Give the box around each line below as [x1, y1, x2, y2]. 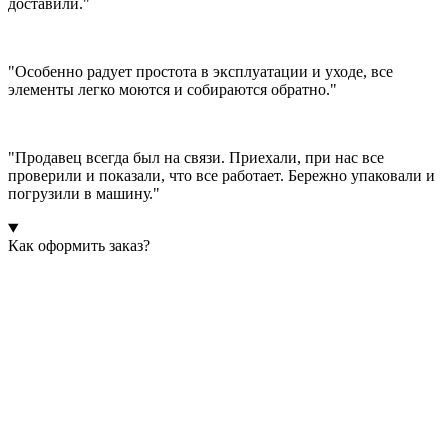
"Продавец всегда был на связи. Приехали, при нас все [8, 149, 384, 167]
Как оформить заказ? [8, 237, 150, 255]
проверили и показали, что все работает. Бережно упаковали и [8, 167, 435, 185]
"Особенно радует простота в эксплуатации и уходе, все [8, 63, 393, 81]
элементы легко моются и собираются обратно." [8, 81, 337, 99]
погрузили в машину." [8, 185, 160, 203]
